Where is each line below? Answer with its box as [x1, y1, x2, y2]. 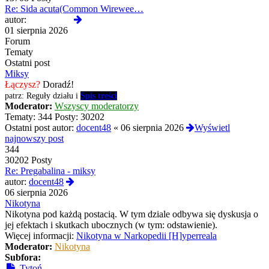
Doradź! [43, 79, 74, 90]
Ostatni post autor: [5, 122, 76, 133]
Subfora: [5, 252, 41, 263]
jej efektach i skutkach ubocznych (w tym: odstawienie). [5, 220, 217, 231]
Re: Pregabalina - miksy [5, 166, 95, 177]
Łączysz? [5, 79, 40, 90]
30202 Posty [5, 155, 52, 166]
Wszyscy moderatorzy [55, 101, 139, 112]
